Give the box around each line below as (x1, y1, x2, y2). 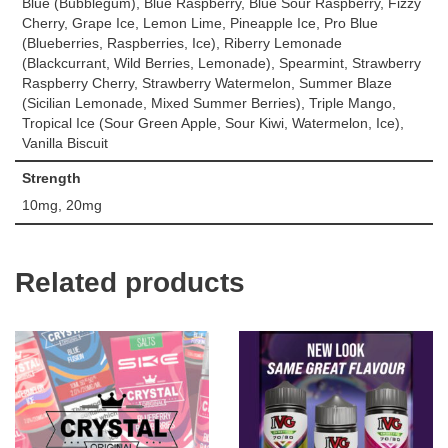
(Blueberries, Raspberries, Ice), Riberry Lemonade (21, 35, 342, 51)
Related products (15, 267, 245, 299)
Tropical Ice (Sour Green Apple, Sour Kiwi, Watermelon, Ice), (21, 115, 404, 131)
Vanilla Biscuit (21, 135, 108, 151)
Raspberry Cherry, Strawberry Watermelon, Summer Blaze (21, 75, 392, 91)
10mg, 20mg (21, 197, 102, 213)
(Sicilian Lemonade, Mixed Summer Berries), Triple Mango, (21, 95, 396, 111)
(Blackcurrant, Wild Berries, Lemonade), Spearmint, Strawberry (21, 55, 421, 71)
